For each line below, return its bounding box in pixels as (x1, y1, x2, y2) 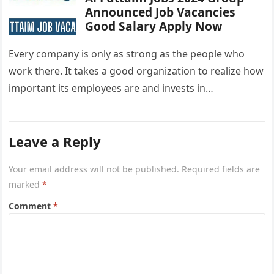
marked (9, 179, 43, 190)
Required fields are (182, 163, 261, 175)
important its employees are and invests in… (9, 81, 214, 95)
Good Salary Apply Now (85, 18, 223, 34)
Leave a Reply (9, 132, 102, 150)
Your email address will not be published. (9, 163, 180, 175)
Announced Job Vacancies (85, 4, 236, 20)
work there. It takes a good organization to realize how (9, 64, 264, 78)
